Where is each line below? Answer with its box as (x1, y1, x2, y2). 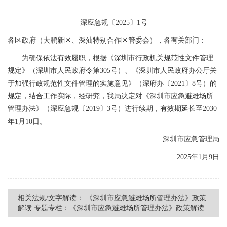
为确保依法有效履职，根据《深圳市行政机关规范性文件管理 (8, 54, 213, 62)
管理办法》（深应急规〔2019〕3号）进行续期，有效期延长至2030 (8, 104, 217, 112)
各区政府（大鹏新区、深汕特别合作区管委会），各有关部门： (8, 36, 206, 44)
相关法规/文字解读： (18, 194, 84, 202)
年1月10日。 (8, 117, 47, 125)
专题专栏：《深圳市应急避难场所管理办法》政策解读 (34, 204, 204, 212)
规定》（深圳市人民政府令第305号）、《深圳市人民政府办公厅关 (8, 66, 217, 74)
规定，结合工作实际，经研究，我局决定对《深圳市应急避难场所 (8, 92, 213, 100)
